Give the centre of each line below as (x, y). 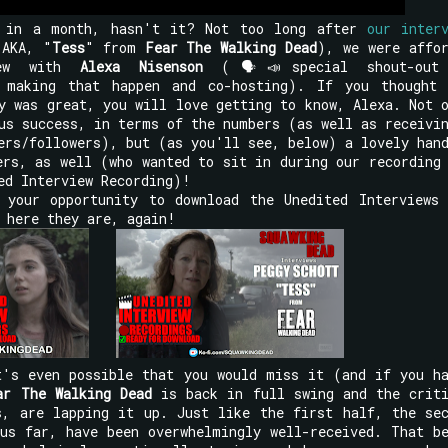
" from (114, 47)
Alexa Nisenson (141, 66)
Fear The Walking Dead (231, 47)
